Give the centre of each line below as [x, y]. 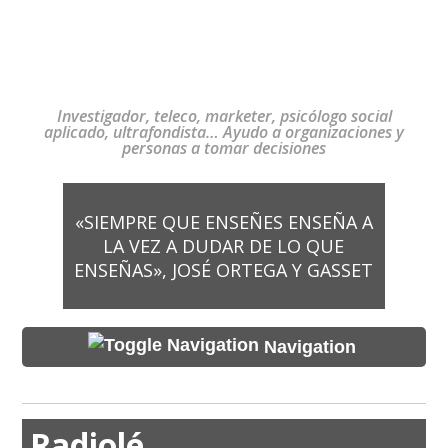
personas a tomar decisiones [224, 148]
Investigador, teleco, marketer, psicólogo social [224, 116]
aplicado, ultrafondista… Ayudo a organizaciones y [224, 132]
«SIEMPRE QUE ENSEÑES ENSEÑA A [223, 222]
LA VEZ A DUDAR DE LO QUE [224, 246]
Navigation [309, 346]
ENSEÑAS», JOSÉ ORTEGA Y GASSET [224, 270]
